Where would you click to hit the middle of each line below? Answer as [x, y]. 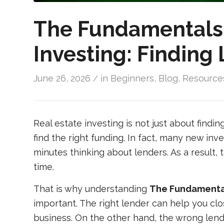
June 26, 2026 [62, 78]
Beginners [132, 78]
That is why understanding [91, 189]
